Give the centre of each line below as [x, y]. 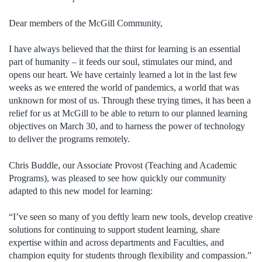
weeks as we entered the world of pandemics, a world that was [124, 88]
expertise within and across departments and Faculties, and [116, 242]
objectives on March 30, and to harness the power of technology [127, 126]
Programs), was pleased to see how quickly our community [118, 178]
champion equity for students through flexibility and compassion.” [130, 255]
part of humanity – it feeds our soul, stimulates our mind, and [120, 62]
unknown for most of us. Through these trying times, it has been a [130, 101]
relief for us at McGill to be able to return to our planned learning [128, 113]
